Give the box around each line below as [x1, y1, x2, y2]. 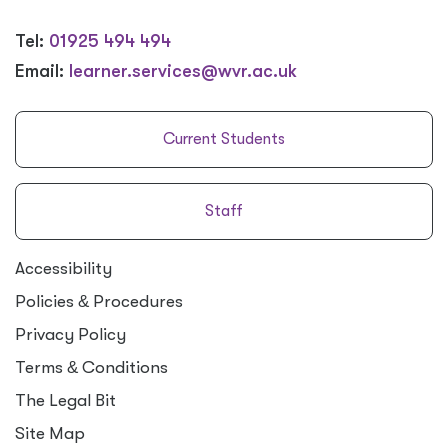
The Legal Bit [15, 390, 116, 410]
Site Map [15, 423, 85, 443]
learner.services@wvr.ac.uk [69, 60, 297, 81]
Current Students [163, 129, 285, 148]
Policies [15, 291, 78, 311]
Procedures [89, 291, 183, 311]
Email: [15, 60, 69, 81]
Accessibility [15, 258, 112, 278]
